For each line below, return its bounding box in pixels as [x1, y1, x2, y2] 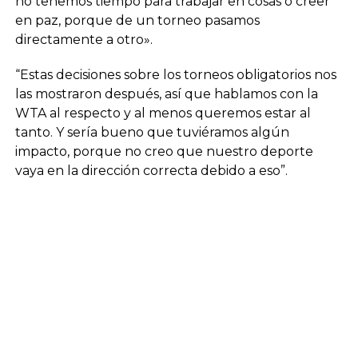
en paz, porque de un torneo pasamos [14, 12, 260, 28]
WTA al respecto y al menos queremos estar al [14, 105, 311, 121]
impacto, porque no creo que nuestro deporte [14, 143, 313, 159]
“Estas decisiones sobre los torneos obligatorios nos [14, 66, 336, 82]
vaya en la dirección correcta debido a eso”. [14, 162, 288, 178]
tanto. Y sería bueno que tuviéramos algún [14, 124, 289, 140]
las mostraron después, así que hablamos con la [14, 86, 318, 101]
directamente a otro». [14, 31, 153, 47]
